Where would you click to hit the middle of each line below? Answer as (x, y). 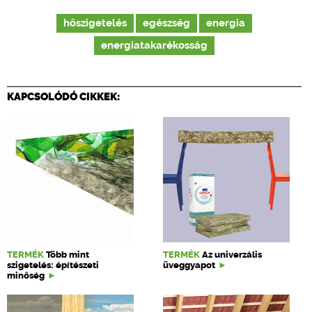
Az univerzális (232, 255)
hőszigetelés (95, 23)
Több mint (68, 255)
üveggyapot (189, 265)
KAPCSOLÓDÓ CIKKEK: (64, 97)
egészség (166, 23)
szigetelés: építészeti (53, 265)
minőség (26, 275)
